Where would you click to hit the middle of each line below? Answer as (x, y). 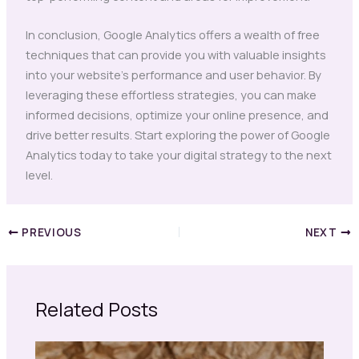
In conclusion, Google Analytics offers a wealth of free (172, 35)
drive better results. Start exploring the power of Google (177, 135)
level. (39, 175)
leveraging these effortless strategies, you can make (171, 95)
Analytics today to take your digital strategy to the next (178, 155)
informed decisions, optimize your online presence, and (177, 115)
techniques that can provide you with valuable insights (175, 55)
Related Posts (97, 309)
